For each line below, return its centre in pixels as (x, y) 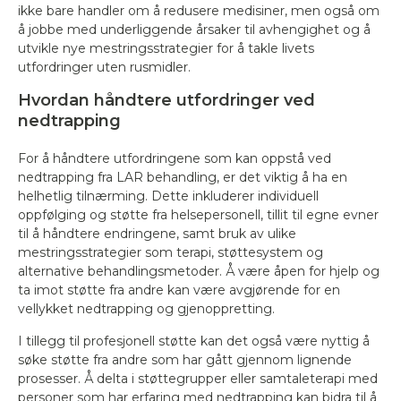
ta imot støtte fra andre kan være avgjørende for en (179, 290)
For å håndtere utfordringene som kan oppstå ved (175, 158)
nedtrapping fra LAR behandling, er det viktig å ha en (183, 177)
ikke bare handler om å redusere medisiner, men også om (199, 11)
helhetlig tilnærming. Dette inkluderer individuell (168, 196)
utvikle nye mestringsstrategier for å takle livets (166, 48)
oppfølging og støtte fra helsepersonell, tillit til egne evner (198, 215)
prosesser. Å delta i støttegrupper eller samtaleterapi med (198, 379)
